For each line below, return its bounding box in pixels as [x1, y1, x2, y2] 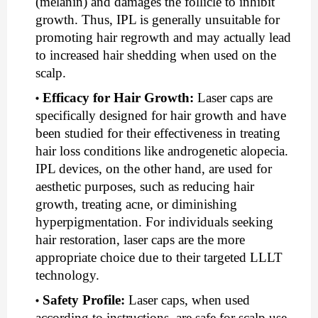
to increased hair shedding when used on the [35, 48, 276, 63]
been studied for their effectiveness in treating [35, 126, 280, 141]
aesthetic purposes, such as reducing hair [35, 179, 254, 194]
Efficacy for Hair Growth [43, 90, 190, 106]
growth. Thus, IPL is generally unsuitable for [35, 12, 280, 28]
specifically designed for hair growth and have [35, 108, 286, 124]
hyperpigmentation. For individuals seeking [35, 214, 273, 230]
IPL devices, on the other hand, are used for [35, 161, 272, 177]
